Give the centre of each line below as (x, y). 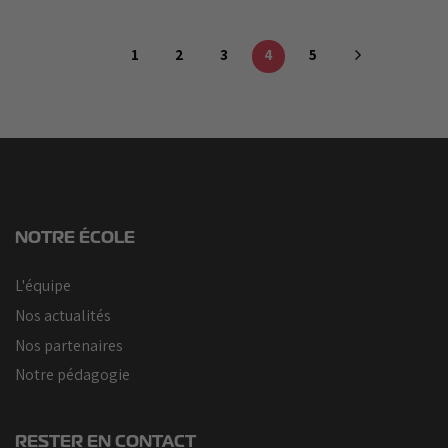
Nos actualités (63, 315)
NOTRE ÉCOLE (75, 238)
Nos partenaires (69, 345)
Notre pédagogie (72, 375)
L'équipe (43, 286)
